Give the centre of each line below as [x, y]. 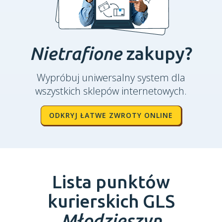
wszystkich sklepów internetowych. [111, 91]
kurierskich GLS [111, 201]
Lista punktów [111, 182]
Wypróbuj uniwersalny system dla [111, 78]
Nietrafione [78, 53]
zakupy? [159, 53]
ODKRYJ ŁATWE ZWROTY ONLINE [111, 115]
